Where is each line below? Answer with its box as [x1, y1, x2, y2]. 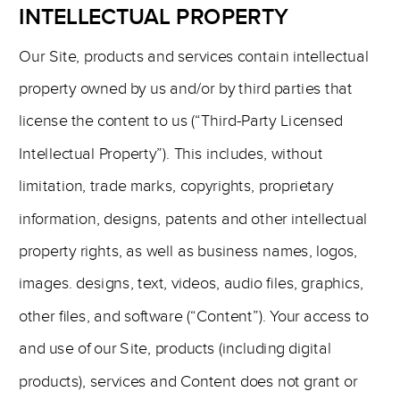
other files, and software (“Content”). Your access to [19, 306, 369, 327]
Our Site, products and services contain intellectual [19, 46, 369, 67]
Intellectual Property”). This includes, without [19, 144, 323, 164]
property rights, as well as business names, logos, [19, 241, 358, 262]
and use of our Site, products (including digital [19, 338, 331, 359]
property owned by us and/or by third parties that [19, 79, 353, 99]
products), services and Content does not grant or [19, 371, 358, 392]
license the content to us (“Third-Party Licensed [19, 111, 343, 131]
